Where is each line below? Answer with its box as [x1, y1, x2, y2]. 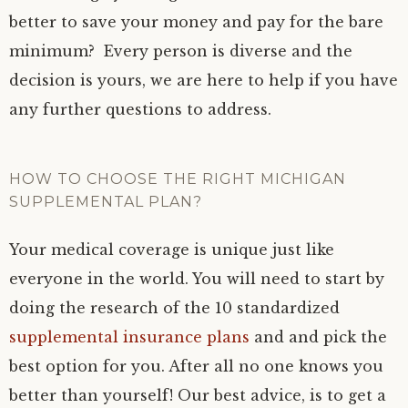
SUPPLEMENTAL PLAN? [9, 192, 202, 210]
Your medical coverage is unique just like [9, 240, 334, 259]
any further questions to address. [9, 99, 271, 118]
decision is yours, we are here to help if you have [9, 70, 398, 89]
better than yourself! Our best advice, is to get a [9, 385, 386, 404]
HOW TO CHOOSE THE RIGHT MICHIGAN [9, 169, 346, 188]
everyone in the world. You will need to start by [9, 269, 384, 288]
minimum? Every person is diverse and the [9, 41, 352, 60]
